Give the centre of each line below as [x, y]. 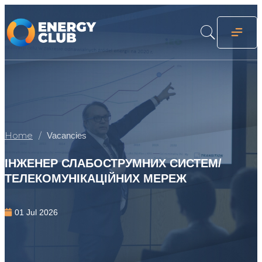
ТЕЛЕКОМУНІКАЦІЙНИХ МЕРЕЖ [96, 178]
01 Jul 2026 [36, 212]
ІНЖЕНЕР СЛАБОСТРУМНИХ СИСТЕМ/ [113, 163]
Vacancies [67, 136]
